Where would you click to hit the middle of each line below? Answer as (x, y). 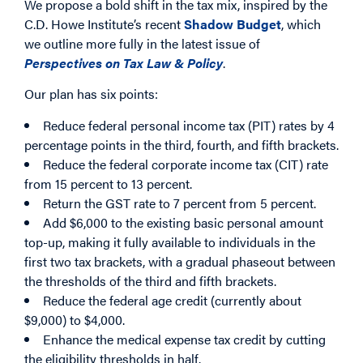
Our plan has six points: (91, 94)
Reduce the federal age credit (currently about (172, 300)
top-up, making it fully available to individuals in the (170, 241)
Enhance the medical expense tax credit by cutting (184, 339)
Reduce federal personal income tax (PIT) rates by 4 (189, 125)
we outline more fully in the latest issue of (142, 43)
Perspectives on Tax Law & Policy (124, 62)
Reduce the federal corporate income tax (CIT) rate (186, 164)
